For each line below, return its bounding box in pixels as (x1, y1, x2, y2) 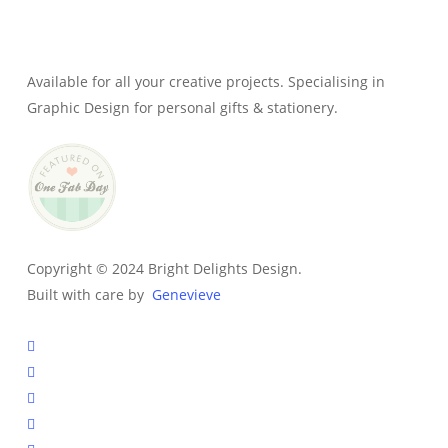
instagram (25, 387, 94, 407)
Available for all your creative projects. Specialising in (26, 72, 385, 92)
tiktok (25, 413, 62, 433)
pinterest (25, 361, 87, 381)
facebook (25, 335, 86, 355)
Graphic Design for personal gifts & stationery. (26, 98, 338, 118)
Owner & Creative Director (26, 26, 255, 51)
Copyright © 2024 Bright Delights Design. (26, 259, 302, 279)
